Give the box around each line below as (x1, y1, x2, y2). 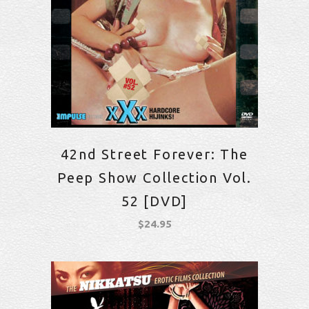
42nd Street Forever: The (61, 146, 248, 162)
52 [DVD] (121, 193, 188, 209)
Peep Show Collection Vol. (57, 170, 252, 186)
